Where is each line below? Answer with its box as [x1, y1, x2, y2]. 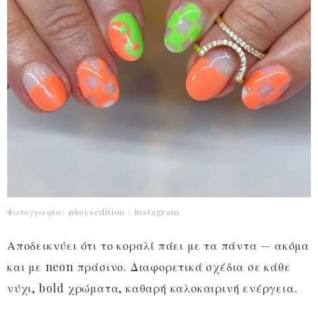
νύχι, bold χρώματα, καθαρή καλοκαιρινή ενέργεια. [7, 280, 298, 296]
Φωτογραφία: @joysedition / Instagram [7, 206, 180, 218]
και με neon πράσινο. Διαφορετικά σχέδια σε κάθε [7, 259, 291, 275]
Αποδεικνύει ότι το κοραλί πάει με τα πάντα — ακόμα [7, 238, 309, 253]
